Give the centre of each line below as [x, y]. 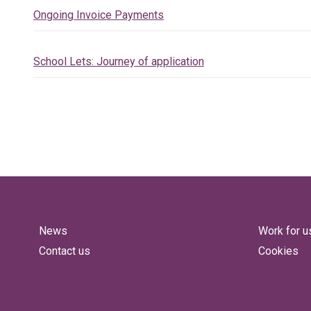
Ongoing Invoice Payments [99, 15]
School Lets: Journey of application [119, 61]
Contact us [65, 251]
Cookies [278, 251]
